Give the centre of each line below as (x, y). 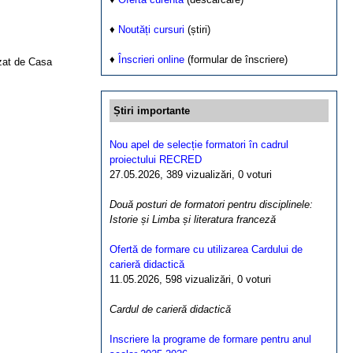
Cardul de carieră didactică (170, 309)
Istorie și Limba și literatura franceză (193, 219)
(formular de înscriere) (236, 59)
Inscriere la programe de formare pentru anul (210, 339)
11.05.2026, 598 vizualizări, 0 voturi (190, 279)
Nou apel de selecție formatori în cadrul (199, 145)
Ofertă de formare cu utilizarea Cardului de (206, 249)
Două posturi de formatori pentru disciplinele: (211, 204)
